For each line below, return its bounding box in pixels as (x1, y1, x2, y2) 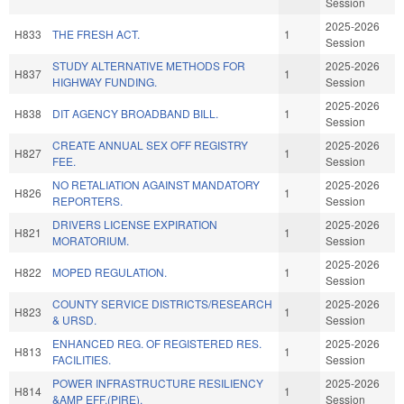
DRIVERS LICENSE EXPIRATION (52, 216, 217, 232)
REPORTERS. (52, 192, 123, 208)
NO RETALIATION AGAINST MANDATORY (52, 176, 260, 192)
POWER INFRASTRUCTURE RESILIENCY (52, 374, 263, 390)
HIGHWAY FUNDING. (52, 73, 157, 89)
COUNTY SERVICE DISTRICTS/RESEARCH (52, 295, 272, 311)
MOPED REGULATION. (52, 263, 167, 280)
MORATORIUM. (52, 232, 129, 248)
